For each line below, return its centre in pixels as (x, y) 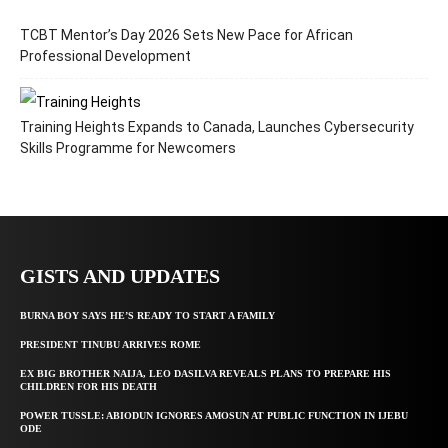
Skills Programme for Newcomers (128, 148)
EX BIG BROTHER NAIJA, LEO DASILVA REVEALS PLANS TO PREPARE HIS (205, 374)
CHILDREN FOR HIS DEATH (88, 387)
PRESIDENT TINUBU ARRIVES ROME (110, 345)
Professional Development (105, 56)
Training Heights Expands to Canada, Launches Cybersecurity (217, 127)
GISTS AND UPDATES (120, 276)
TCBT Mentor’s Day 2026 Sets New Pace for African (186, 35)
